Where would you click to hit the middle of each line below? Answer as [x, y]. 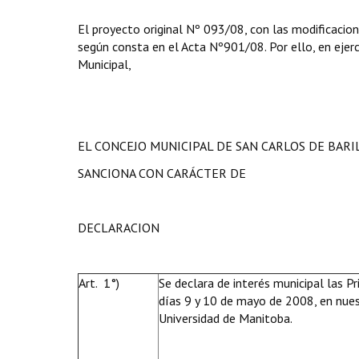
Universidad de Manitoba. [226, 318]
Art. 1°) [99, 283]
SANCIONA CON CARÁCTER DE [162, 173]
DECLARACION [119, 228]
